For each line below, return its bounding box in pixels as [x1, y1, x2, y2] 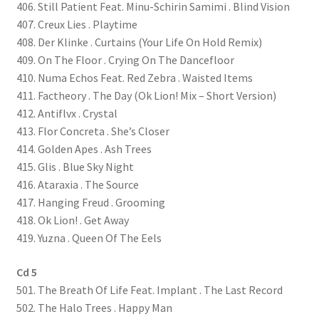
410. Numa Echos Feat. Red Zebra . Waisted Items [16, 70, 253, 85]
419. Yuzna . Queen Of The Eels [16, 231, 162, 246]
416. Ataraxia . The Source [16, 177, 139, 192]
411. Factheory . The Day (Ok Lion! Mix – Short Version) [16, 88, 276, 103]
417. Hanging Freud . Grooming [16, 195, 165, 210]
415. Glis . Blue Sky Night [16, 159, 134, 174]
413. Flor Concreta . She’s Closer [16, 124, 169, 139]
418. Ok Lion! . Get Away [16, 213, 129, 228]
